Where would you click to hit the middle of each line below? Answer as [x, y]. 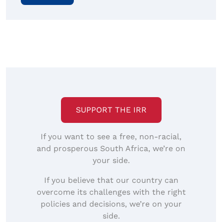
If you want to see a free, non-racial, [111, 137]
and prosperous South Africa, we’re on [111, 149]
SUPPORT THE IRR [111, 110]
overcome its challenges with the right [111, 192]
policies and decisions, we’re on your [111, 204]
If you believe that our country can [111, 180]
